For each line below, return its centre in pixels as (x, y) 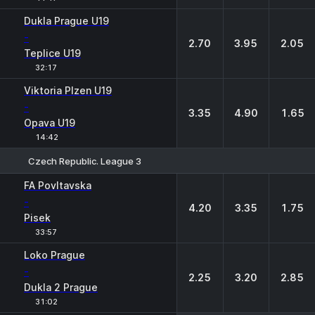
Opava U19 (50, 123)
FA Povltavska (58, 185)
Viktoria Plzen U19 (68, 90)
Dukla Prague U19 (66, 21)
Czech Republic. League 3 (85, 161)
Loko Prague (54, 255)
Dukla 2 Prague (61, 287)
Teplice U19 (52, 53)
